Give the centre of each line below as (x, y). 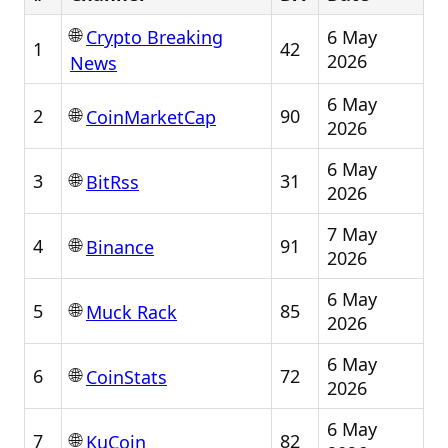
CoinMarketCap (151, 117)
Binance (120, 247)
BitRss (112, 182)
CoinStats (126, 377)
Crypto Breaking (154, 37)
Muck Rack (131, 312)
